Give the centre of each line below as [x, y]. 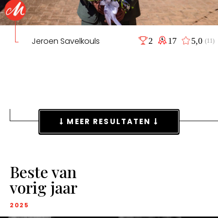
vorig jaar [44, 187]
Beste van [43, 171]
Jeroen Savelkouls [65, 41]
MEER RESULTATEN [109, 121]
